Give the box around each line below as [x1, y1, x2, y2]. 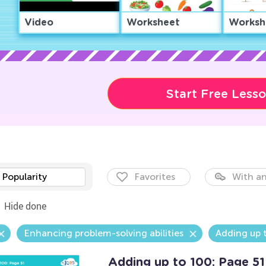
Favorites [134, 171, 175, 182]
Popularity [1, 171, 47, 182]
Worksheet [126, 18, 180, 27]
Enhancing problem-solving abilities [23, 227, 183, 239]
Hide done [4, 199, 46, 213]
